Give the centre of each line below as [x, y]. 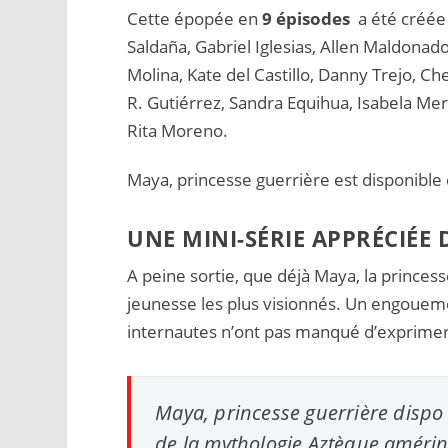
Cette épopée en [195, 18]
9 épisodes [306, 18]
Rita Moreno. [178, 130]
